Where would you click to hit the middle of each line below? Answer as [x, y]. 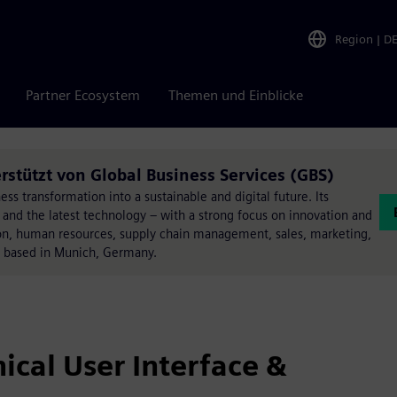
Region [354, 39]
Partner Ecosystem [83, 95]
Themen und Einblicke [236, 95]
